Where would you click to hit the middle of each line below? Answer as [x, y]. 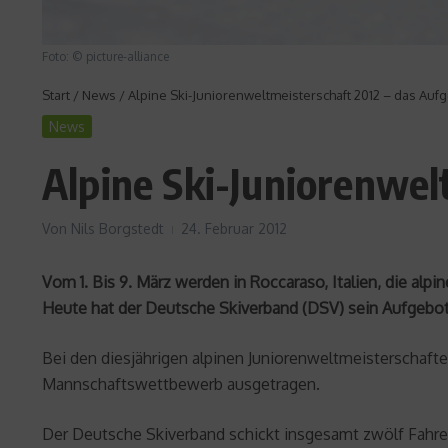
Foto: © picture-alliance [105, 56]
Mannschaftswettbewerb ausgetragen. [181, 383]
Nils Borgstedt [117, 228]
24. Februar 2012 [234, 228]
